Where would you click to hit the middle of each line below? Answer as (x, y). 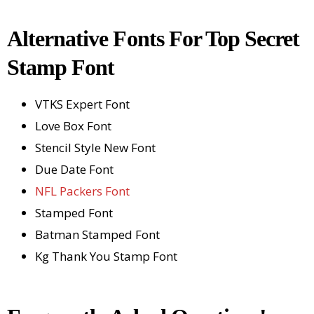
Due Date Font (74, 169)
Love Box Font (73, 125)
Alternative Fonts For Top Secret (153, 38)
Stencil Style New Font (95, 147)
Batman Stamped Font (97, 234)
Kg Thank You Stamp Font (106, 256)
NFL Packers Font (82, 191)
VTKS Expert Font (82, 104)
